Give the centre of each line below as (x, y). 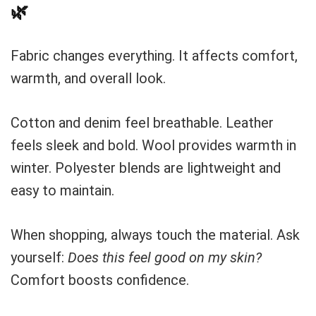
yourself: (39, 257)
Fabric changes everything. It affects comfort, (154, 56)
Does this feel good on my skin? (165, 257)
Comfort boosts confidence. (100, 280)
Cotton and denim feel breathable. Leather (142, 123)
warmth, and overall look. (88, 78)
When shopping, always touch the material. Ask (155, 235)
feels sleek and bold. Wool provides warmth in (153, 145)
